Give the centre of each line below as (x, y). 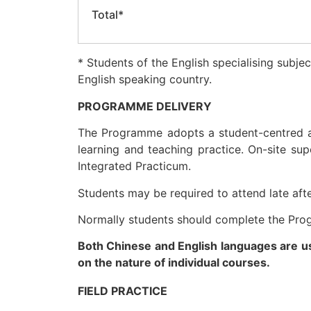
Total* (106, 15)
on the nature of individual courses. (174, 263)
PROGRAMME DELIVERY (145, 106)
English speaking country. (145, 79)
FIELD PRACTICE (123, 291)
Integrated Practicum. (134, 166)
